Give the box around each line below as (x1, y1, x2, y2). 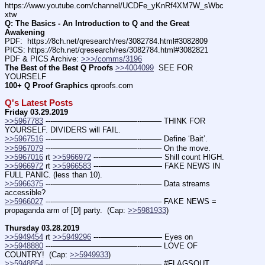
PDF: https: (5, 36, 47, 46)
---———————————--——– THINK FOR (43, 117, 205, 126)
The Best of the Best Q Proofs (5, 63, 113, 73)
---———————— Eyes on (91, 232, 193, 241)
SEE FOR (154, 63, 193, 73)
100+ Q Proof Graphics (5, 81, 88, 91)
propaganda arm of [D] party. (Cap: (5, 205, 128, 215)
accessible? (5, 188, 46, 197)
